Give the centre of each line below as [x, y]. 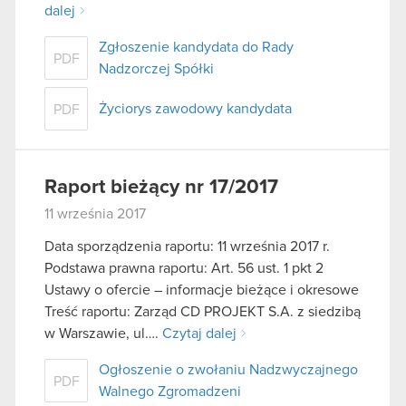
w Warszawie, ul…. [103, 333]
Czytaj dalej [199, 333]
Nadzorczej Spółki [156, 69]
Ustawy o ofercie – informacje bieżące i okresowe [202, 290]
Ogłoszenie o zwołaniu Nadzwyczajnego [228, 369]
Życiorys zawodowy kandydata [195, 109]
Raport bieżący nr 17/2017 [161, 188]
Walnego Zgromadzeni [170, 391]
